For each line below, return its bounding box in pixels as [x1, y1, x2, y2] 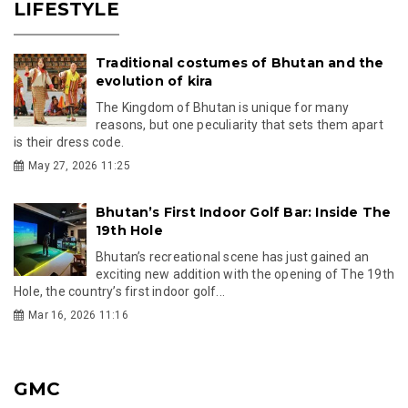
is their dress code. [14, 134, 124, 149]
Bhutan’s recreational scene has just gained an [96, 249, 370, 264]
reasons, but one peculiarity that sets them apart [96, 117, 383, 132]
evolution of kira [96, 72, 213, 89]
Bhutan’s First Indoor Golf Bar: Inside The [96, 203, 392, 220]
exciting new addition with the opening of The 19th [96, 266, 395, 281]
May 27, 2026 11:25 [28, 158, 130, 172]
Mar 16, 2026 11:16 [28, 308, 128, 321]
